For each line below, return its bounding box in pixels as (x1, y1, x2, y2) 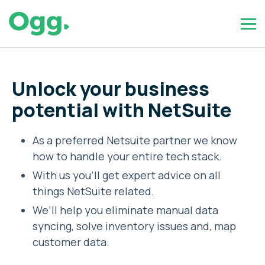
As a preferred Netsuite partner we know (33, 133, 237, 147)
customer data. (33, 235, 109, 249)
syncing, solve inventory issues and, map (33, 219, 236, 233)
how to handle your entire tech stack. (33, 149, 222, 163)
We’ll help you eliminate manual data (33, 203, 218, 217)
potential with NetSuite (12, 97, 231, 123)
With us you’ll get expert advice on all (33, 168, 221, 182)
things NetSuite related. (33, 184, 154, 198)
